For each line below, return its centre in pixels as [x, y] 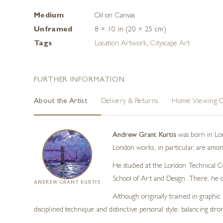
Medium [49, 16]
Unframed [53, 30]
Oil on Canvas [115, 16]
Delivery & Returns [129, 102]
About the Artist [60, 102]
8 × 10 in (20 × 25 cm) [130, 30]
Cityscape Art [170, 44]
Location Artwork [121, 44]
